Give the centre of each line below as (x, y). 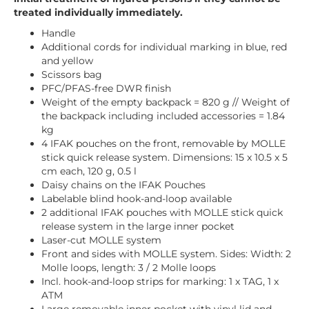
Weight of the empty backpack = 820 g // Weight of (166, 102)
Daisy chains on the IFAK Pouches (123, 185)
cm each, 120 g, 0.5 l (89, 171)
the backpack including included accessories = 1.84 (163, 116)
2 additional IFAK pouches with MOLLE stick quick (162, 212)
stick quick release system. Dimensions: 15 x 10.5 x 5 (165, 157)
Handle (58, 33)
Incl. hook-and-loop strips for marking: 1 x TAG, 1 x (160, 281)
